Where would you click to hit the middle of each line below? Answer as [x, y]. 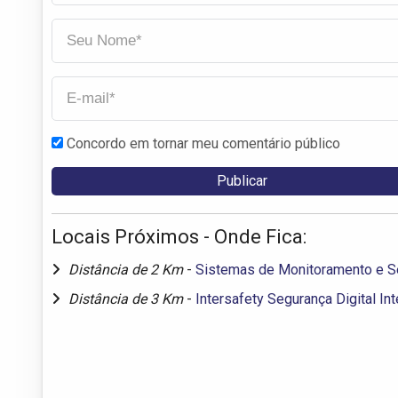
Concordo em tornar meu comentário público [203, 143]
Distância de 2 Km [127, 269]
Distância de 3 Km [127, 298]
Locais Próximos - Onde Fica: [179, 236]
